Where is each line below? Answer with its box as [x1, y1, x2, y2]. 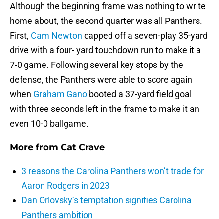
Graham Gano [33, 89, 87, 100]
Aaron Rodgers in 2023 [22, 180, 109, 191]
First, [10, 30, 31, 41]
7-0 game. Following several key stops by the [10, 60, 183, 70]
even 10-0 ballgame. [10, 118, 88, 129]
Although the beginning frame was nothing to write [10, 1, 206, 12]
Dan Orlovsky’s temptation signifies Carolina [22, 195, 192, 206]
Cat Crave [61, 142, 105, 153]
